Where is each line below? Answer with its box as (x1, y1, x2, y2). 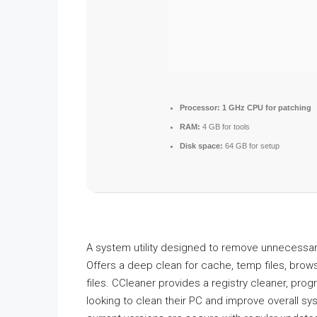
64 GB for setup (223, 142, 279, 150)
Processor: (180, 103, 220, 112)
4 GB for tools (200, 122, 250, 131)
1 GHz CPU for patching (220, 103, 311, 112)
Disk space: (180, 142, 223, 150)
